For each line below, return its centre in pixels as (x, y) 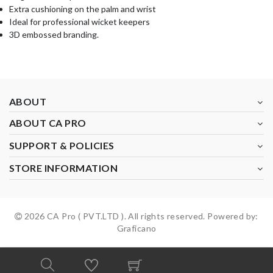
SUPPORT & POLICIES (62, 145)
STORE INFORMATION (64, 168)
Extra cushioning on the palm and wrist (83, 9)
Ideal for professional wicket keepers (80, 21)
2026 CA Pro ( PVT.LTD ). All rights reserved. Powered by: (140, 216)
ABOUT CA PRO (48, 122)
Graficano (136, 228)
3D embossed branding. (55, 34)
